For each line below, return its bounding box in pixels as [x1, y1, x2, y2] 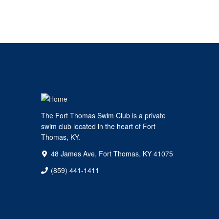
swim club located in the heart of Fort [41, 121, 155, 131]
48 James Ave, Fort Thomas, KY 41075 [50, 148, 173, 158]
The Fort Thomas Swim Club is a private [41, 110, 166, 120]
